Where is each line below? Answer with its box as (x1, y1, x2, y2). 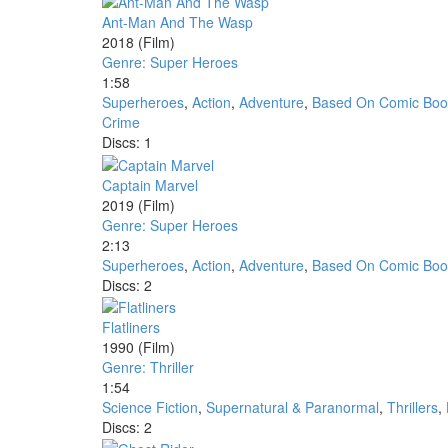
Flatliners (102, 316, 160, 337)
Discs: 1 (102, 132, 152, 153)
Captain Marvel (102, 174, 198, 195)
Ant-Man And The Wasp (102, 12, 253, 33)
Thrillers (387, 396, 438, 417)
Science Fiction (102, 396, 198, 417)
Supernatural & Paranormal (206, 396, 379, 417)
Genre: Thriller (102, 356, 194, 377)
